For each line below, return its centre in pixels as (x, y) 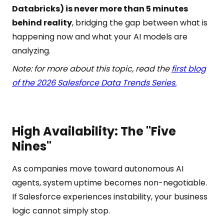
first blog (189, 69)
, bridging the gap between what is (140, 23)
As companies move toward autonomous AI (98, 169)
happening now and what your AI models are (100, 37)
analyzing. (31, 51)
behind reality (42, 23)
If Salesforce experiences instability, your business (110, 197)
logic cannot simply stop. (61, 211)
